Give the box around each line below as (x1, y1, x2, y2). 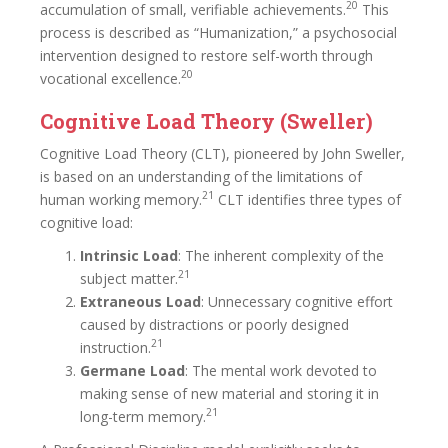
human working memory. (40, 189, 202, 209)
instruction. (80, 337, 151, 357)
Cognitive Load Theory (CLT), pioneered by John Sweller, (40, 143, 405, 163)
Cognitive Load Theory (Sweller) (40, 107, 373, 134)
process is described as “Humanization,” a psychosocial (40, 22, 397, 42)
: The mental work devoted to (185, 360, 377, 380)
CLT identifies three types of (214, 189, 401, 209)
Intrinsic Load (80, 245, 178, 265)
